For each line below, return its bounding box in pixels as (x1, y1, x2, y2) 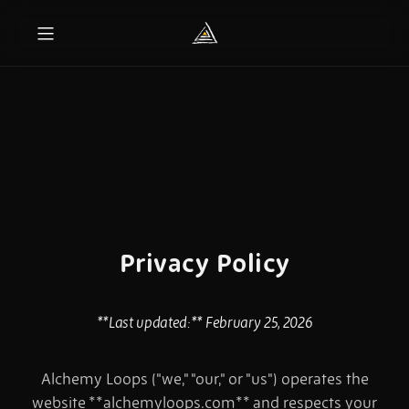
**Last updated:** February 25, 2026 (96, 313, 313, 332)
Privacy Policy (119, 247, 290, 280)
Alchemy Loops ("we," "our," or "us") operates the (40, 369, 369, 390)
